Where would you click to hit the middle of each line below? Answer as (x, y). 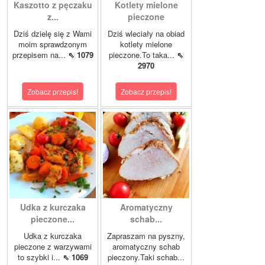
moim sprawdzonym (53, 44)
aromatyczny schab (146, 247)
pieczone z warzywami (53, 247)
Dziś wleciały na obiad (146, 34)
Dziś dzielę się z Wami (53, 34)
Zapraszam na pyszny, (146, 236)
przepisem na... (40, 55)
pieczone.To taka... (143, 55)
